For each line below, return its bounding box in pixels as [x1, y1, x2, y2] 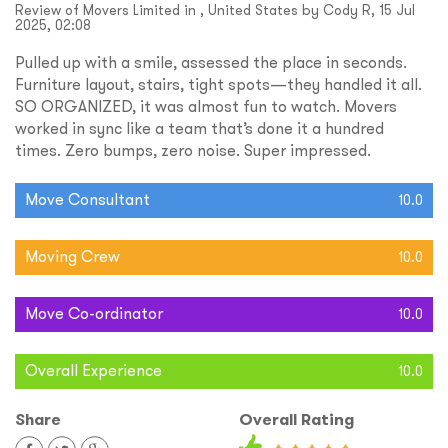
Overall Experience [25, 360, 162, 381]
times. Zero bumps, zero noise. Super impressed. [15, 140, 371, 161]
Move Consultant [25, 189, 150, 210]
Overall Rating [239, 409, 354, 431]
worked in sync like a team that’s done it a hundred [15, 118, 384, 139]
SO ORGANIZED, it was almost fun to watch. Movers [15, 96, 397, 117]
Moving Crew [25, 246, 120, 267]
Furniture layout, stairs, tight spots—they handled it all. [15, 74, 422, 95]
